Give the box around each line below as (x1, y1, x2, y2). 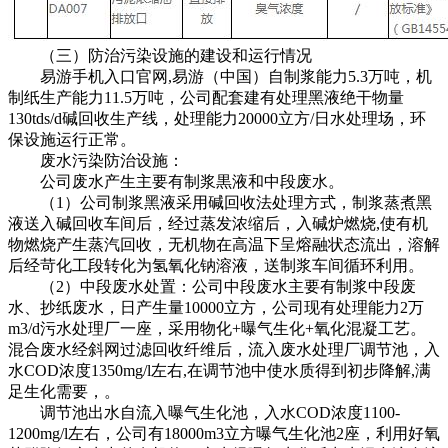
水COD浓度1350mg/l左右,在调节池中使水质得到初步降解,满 (8, 361, 431, 379)
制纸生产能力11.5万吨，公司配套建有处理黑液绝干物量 (8, 88, 404, 106)
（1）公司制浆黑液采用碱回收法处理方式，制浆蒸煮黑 (8, 193, 432, 211)
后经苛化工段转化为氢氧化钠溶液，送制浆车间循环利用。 (8, 256, 424, 274)
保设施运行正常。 (8, 130, 136, 148)
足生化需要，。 (8, 382, 120, 400)
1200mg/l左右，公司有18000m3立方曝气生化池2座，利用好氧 (8, 424, 440, 442)
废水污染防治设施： (8, 151, 184, 169)
